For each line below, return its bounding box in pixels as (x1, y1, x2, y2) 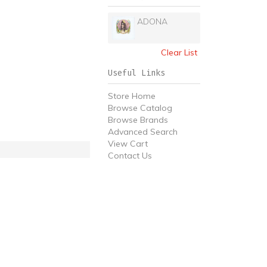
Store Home (108, 91, 156, 101)
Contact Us (108, 150, 152, 161)
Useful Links (108, 68, 165, 78)
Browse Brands (108, 114, 168, 125)
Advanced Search (108, 126, 178, 137)
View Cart (108, 138, 148, 149)
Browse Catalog (108, 103, 172, 113)
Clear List (161, 47, 197, 58)
